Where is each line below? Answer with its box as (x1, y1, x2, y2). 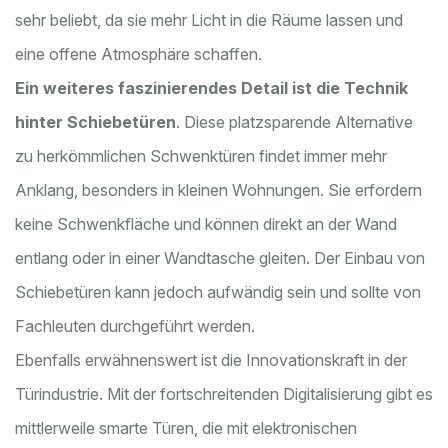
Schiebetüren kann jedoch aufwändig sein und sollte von (15, 281, 421, 302)
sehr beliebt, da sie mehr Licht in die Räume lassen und (15, 9, 403, 30)
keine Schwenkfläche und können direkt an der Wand (15, 213, 397, 234)
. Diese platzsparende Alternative (176, 111, 413, 132)
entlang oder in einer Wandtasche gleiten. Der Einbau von (15, 247, 425, 268)
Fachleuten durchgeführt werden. (15, 315, 255, 336)
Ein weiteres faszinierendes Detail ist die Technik (15, 77, 408, 98)
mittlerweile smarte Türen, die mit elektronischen (15, 417, 357, 438)
